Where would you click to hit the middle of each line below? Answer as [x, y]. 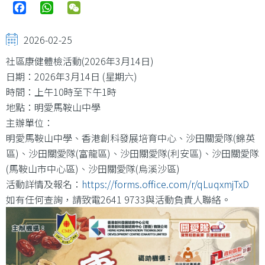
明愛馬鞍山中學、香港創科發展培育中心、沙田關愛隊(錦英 [130, 138]
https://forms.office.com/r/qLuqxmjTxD [165, 184]
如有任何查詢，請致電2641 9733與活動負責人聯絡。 [118, 199]
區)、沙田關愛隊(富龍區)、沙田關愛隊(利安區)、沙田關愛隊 [132, 153]
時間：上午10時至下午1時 [61, 91]
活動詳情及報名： [44, 184]
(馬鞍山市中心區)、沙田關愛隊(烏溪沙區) [93, 168]
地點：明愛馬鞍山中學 [53, 107]
